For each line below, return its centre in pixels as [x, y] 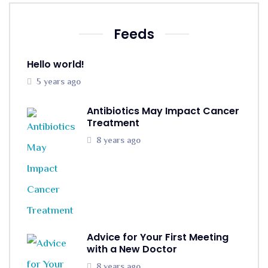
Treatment [113, 123]
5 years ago [59, 82]
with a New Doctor [132, 249]
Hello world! [56, 64]
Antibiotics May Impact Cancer [163, 111]
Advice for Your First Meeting [158, 237]
